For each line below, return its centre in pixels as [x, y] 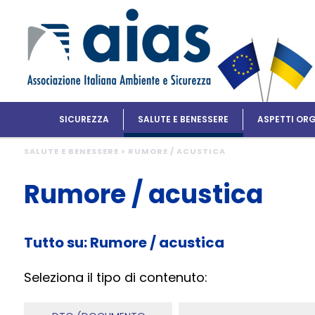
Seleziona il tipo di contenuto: [115, 278]
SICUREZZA [84, 119]
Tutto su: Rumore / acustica [124, 243]
